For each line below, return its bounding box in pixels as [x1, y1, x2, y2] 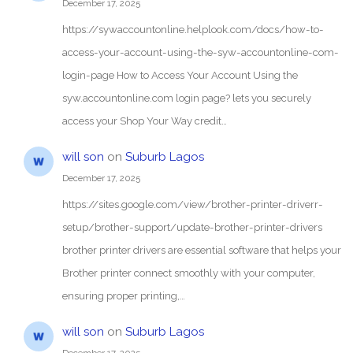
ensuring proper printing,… [61, 290, 185, 302]
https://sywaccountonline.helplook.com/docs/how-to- [61, 23, 324, 35]
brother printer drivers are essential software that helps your [61, 244, 341, 256]
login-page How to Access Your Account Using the [61, 69, 298, 81]
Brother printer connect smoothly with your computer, [61, 267, 315, 279]
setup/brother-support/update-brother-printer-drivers [61, 221, 322, 233]
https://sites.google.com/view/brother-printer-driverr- [61, 199, 323, 210]
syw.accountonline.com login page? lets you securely [61, 91, 311, 104]
